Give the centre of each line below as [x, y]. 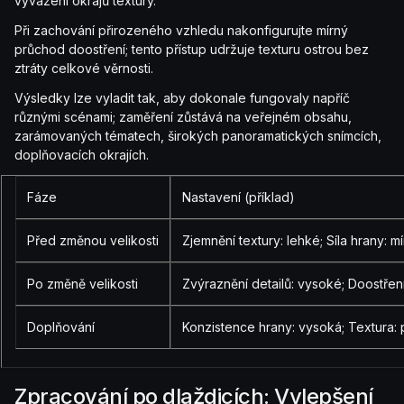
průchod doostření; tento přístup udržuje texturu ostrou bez [192, 50]
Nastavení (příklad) [239, 197]
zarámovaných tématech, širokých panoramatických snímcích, [198, 136]
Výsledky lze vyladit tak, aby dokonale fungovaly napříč [182, 98]
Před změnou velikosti [93, 241]
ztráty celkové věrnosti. [84, 69]
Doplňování [61, 327]
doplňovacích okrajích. [82, 155]
